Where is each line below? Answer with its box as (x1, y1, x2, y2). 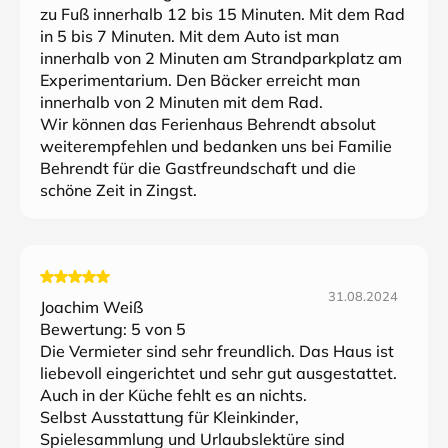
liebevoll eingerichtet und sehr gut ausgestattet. (40, 363, 397, 383)
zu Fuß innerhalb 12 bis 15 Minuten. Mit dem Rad (40, 4, 405, 24)
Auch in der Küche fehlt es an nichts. (40, 385, 307, 405)
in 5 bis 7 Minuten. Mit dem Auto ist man (40, 26, 339, 46)
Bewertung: (40, 319, 131, 339)
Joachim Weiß (40, 297, 143, 317)
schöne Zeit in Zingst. (40, 180, 197, 200)
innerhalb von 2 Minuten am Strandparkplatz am (40, 48, 402, 68)
